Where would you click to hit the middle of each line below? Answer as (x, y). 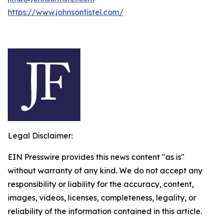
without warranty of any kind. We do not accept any (105, 170)
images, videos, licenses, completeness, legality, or (102, 198)
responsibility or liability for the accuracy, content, (101, 184)
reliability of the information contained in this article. (105, 211)
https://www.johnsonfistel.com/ (66, 12)
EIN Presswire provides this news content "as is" (96, 157)
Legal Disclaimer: (40, 136)
